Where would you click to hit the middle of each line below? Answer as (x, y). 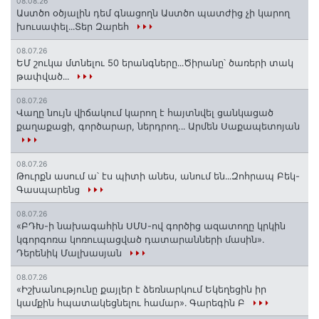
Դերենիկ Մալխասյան (70, 252)
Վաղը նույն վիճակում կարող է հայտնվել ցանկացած (145, 112)
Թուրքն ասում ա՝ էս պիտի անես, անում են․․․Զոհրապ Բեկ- (158, 176)
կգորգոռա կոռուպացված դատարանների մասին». (141, 239)
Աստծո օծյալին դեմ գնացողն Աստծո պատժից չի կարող (153, 12)
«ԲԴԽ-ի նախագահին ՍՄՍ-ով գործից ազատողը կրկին (151, 225)
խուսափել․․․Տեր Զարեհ (74, 26)
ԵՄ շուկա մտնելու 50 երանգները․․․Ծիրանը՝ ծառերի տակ (155, 62)
